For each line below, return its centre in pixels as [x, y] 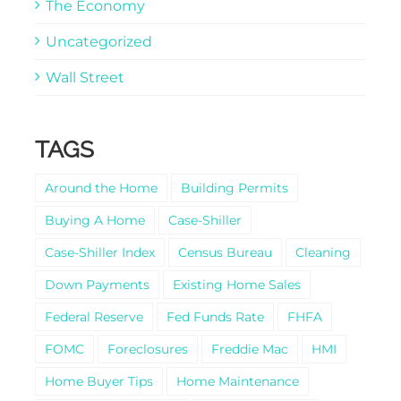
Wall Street [85, 77]
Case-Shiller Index [99, 252]
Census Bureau [225, 252]
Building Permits [234, 188]
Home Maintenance [237, 381]
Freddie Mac [249, 349]
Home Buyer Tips [98, 381]
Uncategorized [98, 41]
